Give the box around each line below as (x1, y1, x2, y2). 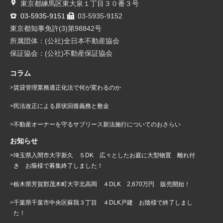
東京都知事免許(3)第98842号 (10, 24, 102, 32)
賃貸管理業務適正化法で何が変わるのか (13, 84, 121, 91)
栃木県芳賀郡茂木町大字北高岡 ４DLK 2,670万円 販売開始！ (13, 180, 190, 188)
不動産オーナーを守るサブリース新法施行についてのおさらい (13, 120, 181, 128)
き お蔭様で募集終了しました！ (13, 162, 103, 169)
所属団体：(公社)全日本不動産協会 (10, 36, 119, 45)
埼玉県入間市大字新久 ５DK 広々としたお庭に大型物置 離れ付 (13, 151, 195, 159)
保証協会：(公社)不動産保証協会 (10, 49, 112, 57)
